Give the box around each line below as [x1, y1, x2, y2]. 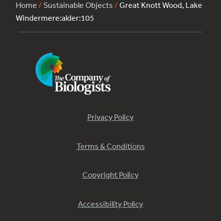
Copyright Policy [82, 170, 139, 180]
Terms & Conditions [76, 141, 145, 151]
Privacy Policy [87, 112, 134, 122]
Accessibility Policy [78, 198, 143, 209]
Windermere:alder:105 [16, 13, 94, 23]
